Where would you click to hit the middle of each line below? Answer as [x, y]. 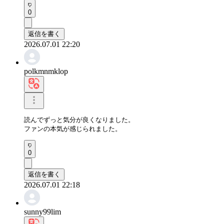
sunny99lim [42, 211]
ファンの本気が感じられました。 [73, 128]
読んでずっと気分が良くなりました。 [79, 119]
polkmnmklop [46, 71]
